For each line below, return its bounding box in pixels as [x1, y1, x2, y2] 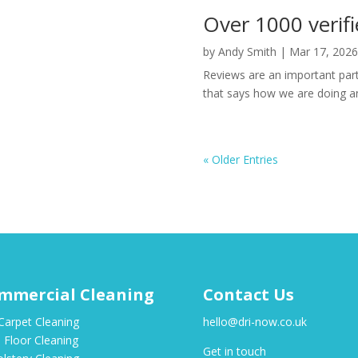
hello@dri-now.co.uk [202, 313, 307, 329]
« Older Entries [202, 152, 278, 168]
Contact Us [202, 283, 294, 305]
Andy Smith [217, 44, 276, 60]
